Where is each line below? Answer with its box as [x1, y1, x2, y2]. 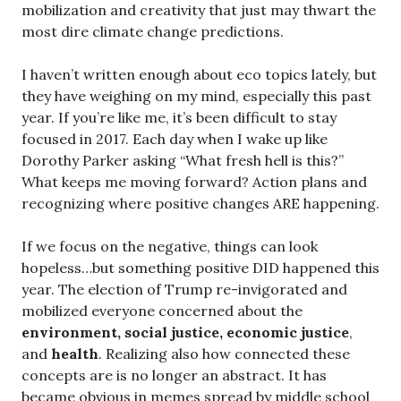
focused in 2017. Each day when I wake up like [21, 129, 328, 148]
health [51, 344, 98, 363]
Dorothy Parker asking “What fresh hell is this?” [21, 150, 344, 169]
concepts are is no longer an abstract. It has [21, 365, 327, 384]
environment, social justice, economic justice [21, 322, 349, 341]
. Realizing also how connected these [98, 344, 350, 363]
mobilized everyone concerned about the [21, 301, 303, 320]
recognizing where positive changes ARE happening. [21, 193, 380, 212]
